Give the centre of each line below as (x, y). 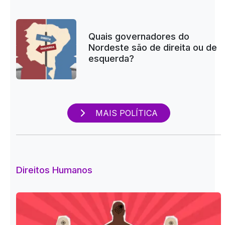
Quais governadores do (139, 36)
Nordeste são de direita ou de (152, 47)
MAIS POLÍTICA (125, 113)
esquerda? (111, 59)
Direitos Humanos (54, 170)
